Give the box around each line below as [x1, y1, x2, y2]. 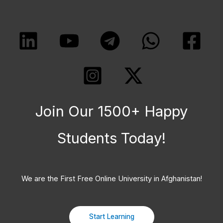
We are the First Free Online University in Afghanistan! [21, 174, 202, 184]
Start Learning [89, 212, 134, 221]
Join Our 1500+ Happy [35, 103, 188, 120]
